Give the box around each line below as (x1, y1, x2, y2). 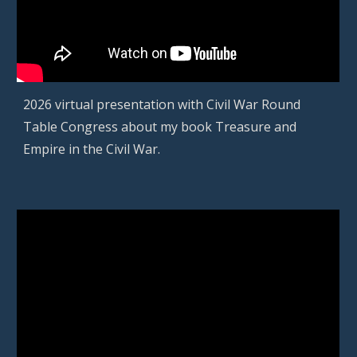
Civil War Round (206, 96, 301, 114)
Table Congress (23, 118, 122, 136)
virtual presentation (55, 96, 178, 114)
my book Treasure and (160, 118, 297, 136)
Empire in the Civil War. (23, 140, 161, 159)
